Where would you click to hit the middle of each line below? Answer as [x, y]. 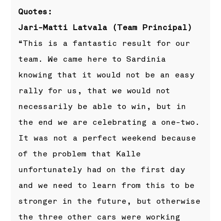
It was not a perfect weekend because [107, 138]
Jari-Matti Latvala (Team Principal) [106, 28]
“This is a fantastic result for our [104, 44]
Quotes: [36, 12]
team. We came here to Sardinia [92, 59]
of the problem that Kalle [80, 154]
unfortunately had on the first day [102, 170]
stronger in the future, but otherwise [110, 202]
